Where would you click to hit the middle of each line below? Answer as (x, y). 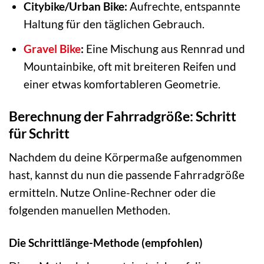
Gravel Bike (52, 48)
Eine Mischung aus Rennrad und (164, 48)
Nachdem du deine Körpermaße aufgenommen (126, 157)
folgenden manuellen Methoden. (90, 210)
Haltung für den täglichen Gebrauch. (114, 24)
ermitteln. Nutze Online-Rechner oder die (112, 193)
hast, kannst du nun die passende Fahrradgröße (127, 175)
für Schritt (39, 133)
